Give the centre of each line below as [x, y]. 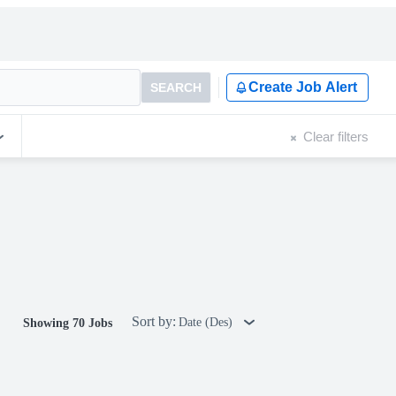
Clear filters [336, 136]
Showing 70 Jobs [68, 323]
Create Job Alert [303, 87]
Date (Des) [207, 322]
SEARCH [176, 88]
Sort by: [154, 321]
